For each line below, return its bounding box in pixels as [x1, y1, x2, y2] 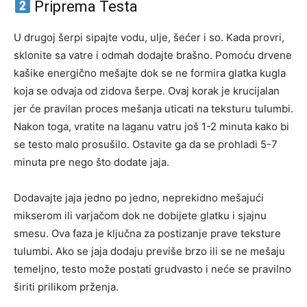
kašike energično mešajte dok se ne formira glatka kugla [14, 66, 286, 79]
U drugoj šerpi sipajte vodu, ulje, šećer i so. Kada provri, [14, 31, 284, 44]
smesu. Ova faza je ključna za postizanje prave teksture [14, 227, 281, 240]
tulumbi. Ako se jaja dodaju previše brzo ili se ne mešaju [14, 245, 285, 258]
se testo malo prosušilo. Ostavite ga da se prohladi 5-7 [14, 138, 278, 151]
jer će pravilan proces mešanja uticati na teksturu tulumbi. [14, 102, 293, 115]
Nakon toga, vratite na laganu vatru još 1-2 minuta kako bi [14, 120, 289, 133]
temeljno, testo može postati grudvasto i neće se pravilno [14, 262, 291, 275]
